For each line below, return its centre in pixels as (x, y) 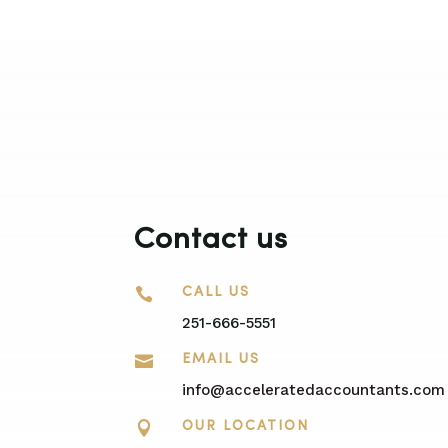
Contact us (211, 241)
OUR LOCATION (245, 427)
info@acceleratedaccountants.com (313, 390)
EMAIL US (220, 360)
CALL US (215, 293)
